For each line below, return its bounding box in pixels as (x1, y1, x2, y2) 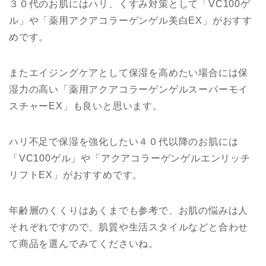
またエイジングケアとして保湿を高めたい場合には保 (9, 68, 249, 78)
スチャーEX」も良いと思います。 (9, 101, 163, 111)
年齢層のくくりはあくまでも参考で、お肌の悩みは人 (9, 205, 249, 216)
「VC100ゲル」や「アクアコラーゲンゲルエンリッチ (9, 153, 251, 163)
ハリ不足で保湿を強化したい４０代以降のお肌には (9, 137, 239, 147)
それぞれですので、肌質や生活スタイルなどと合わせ (9, 222, 249, 232)
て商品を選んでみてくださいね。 (9, 239, 159, 249)
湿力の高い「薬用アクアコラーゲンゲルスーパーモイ (9, 84, 249, 94)
